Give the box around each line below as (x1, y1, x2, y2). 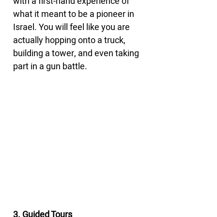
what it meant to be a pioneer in (13, 8, 136, 21)
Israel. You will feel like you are (13, 21, 132, 34)
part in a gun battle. (13, 60, 87, 73)
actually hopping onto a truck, (13, 34, 127, 47)
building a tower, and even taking (13, 47, 141, 60)
